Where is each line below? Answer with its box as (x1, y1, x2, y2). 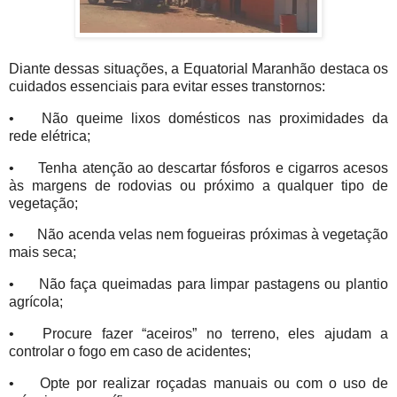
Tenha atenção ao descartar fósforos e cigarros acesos (38, 160, 388, 175)
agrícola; (9, 294, 70, 310)
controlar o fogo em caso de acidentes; (9, 344, 258, 360)
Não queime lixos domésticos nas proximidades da (42, 110, 388, 126)
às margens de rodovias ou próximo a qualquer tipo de (9, 177, 388, 193)
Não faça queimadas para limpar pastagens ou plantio (38, 276, 388, 292)
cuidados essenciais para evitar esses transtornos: (9, 78, 329, 94)
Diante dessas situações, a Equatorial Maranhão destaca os (9, 60, 388, 76)
